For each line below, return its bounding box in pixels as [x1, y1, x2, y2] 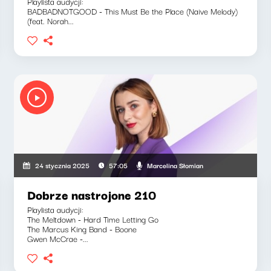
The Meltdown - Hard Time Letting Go [27, 212, 159, 226]
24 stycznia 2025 [34, 160, 90, 171]
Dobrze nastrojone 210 [27, 185, 157, 204]
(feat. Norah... [27, 14, 74, 27]
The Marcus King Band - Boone [27, 222, 137, 235]
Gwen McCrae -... [27, 232, 89, 245]
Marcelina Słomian [147, 159, 204, 171]
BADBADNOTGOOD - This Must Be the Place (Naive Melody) [27, 4, 238, 18]
